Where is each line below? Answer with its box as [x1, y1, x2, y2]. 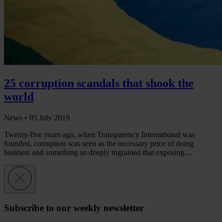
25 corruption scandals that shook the [4, 77, 194, 90]
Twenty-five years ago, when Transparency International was [4, 130, 195, 139]
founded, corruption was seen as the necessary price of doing [4, 139, 194, 148]
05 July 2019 [29, 113, 70, 122]
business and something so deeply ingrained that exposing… [4, 148, 192, 157]
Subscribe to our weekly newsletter [4, 202, 144, 213]
